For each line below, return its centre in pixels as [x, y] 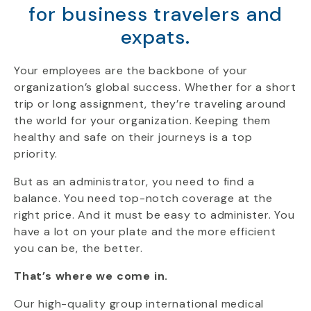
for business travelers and [155, 14]
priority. [36, 154]
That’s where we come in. [91, 276]
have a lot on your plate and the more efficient [145, 232]
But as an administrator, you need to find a [134, 182]
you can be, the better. [78, 248]
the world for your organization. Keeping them [142, 120]
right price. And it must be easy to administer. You [154, 215]
